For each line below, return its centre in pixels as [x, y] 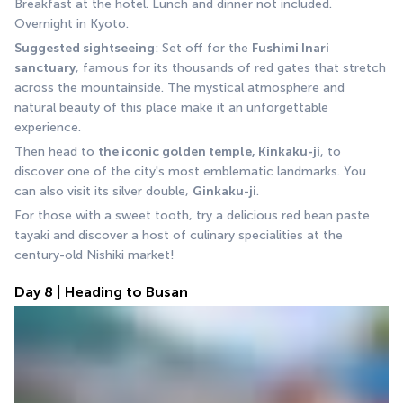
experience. [48, 127]
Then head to [56, 151]
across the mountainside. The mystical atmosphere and [179, 87]
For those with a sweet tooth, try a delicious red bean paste [192, 215]
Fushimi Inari [291, 48]
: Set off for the [203, 48]
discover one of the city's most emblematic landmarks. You [190, 171]
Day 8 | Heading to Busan [101, 291]
